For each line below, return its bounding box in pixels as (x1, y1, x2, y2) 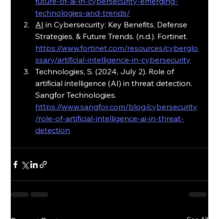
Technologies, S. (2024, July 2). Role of (35, 66, 176, 77)
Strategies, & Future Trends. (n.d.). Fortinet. (35, 31, 190, 42)
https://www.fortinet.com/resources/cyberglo (35, 43, 198, 53)
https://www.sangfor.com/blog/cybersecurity (35, 102, 198, 112)
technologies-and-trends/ (35, 8, 131, 18)
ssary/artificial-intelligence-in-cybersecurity (35, 55, 191, 65)
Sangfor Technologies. (35, 90, 117, 100)
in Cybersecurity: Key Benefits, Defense (44, 20, 190, 30)
